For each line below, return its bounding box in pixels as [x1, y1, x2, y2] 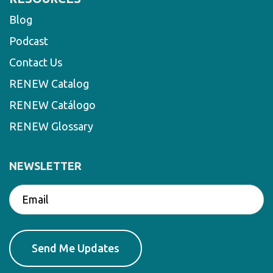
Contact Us [9, 55, 62, 68]
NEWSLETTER [9, 159, 82, 172]
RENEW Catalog [9, 77, 89, 90]
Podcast [9, 34, 48, 47]
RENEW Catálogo [9, 98, 96, 111]
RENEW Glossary [9, 119, 93, 132]
